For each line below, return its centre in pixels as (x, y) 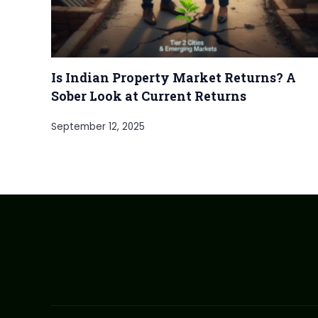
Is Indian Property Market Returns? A (174, 78)
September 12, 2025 (98, 127)
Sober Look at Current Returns (149, 96)
